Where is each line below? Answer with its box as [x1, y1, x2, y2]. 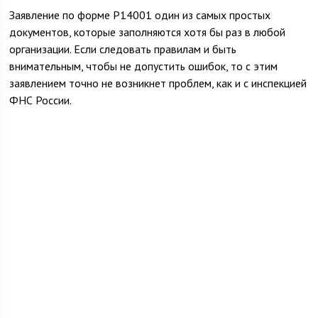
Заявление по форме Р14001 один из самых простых [9, 8, 271, 22]
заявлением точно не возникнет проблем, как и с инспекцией [9, 76, 307, 90]
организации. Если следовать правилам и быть [9, 42, 237, 56]
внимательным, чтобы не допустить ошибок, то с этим [9, 59, 278, 73]
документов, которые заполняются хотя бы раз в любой [9, 25, 286, 39]
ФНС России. [9, 93, 72, 107]
